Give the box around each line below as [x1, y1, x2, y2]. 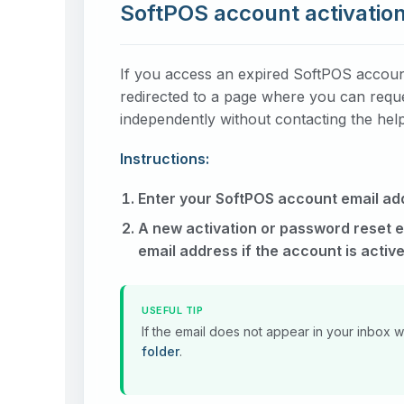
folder [142, 344, 179, 360]
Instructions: [120, 149, 209, 168]
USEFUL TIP [142, 304, 203, 317]
